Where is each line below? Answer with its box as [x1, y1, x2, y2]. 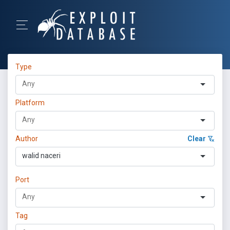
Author [15, 135, 38, 143]
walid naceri [22, 151, 61, 160]
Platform [15, 99, 45, 107]
